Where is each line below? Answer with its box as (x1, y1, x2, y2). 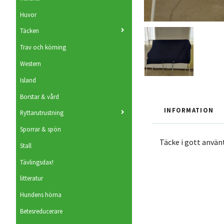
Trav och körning (20, 43, 66, 51)
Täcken (20, 26, 39, 35)
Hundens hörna (20, 190, 61, 199)
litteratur (20, 174, 43, 182)
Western (20, 59, 41, 68)
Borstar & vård (20, 92, 59, 100)
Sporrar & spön (20, 125, 61, 133)
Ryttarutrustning (20, 108, 63, 117)
